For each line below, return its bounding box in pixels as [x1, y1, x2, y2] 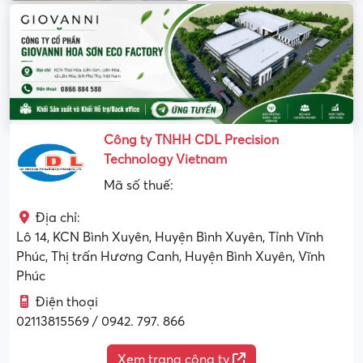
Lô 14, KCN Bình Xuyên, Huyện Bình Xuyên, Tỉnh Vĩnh [16, 229, 323, 245]
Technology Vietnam [104, 152, 227, 167]
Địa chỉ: [36, 210, 80, 225]
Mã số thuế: [104, 177, 173, 193]
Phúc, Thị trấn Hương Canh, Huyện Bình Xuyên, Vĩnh [16, 249, 325, 264]
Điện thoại [36, 294, 98, 310]
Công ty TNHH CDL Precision [104, 132, 279, 147]
